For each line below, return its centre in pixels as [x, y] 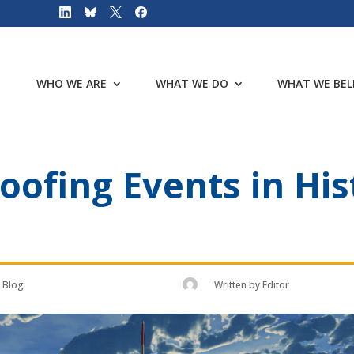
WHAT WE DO [192, 83]
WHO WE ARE [72, 83]
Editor [276, 284]
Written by [239, 284]
